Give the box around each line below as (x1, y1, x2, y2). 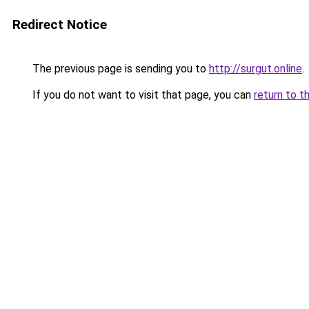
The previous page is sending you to (30, 62, 209, 75)
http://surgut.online (209, 62, 302, 75)
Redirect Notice (12, 17, 107, 32)
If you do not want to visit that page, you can (30, 88, 254, 101)
